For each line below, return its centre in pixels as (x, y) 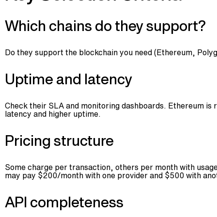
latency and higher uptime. (53, 114)
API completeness (64, 202)
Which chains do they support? (105, 26)
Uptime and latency (69, 79)
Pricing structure (59, 140)
